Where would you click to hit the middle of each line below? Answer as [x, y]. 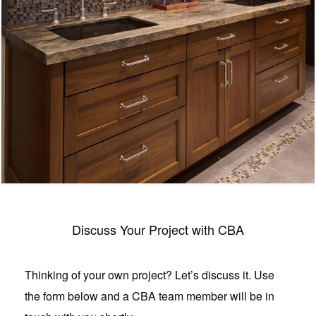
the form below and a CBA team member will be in [150, 296]
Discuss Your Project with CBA [158, 229]
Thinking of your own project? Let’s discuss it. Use [150, 274]
